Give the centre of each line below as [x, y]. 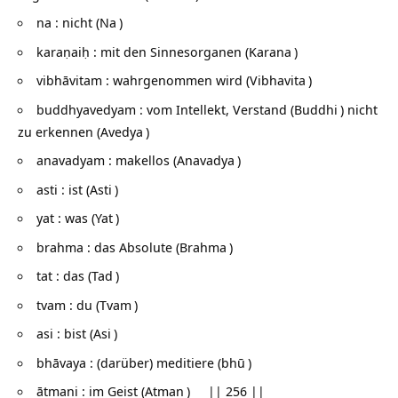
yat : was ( [66, 218]
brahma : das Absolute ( [108, 247]
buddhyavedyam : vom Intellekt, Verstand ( [165, 109]
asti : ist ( [63, 189]
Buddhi [316, 109]
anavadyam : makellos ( [107, 160]
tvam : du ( [68, 304]
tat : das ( [64, 276]
